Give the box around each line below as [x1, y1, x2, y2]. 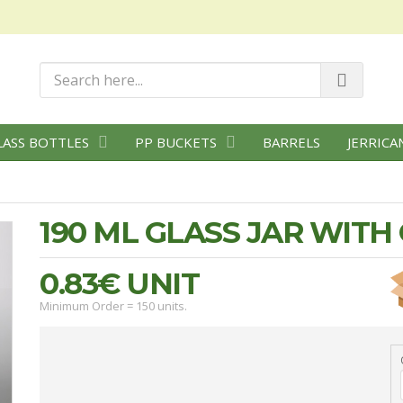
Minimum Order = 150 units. [40, 298, 187, 314]
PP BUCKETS [135, 133, 217, 151]
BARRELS [263, 133, 320, 151]
